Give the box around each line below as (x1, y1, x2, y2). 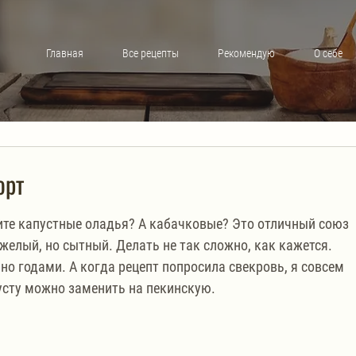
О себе (313, 46, 342, 60)
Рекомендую (217, 46, 275, 60)
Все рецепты (122, 46, 179, 60)
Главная (45, 46, 83, 60)
